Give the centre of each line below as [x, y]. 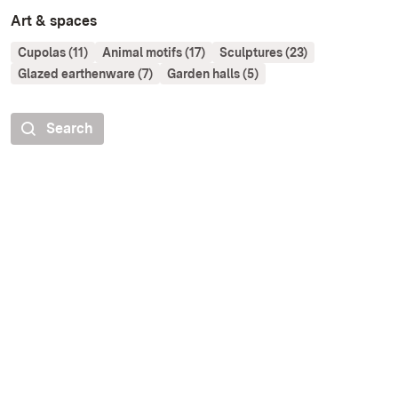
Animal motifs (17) [154, 53]
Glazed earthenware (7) [85, 74]
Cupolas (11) [53, 53]
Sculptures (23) [263, 53]
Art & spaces [54, 21]
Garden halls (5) [213, 74]
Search [70, 129]
